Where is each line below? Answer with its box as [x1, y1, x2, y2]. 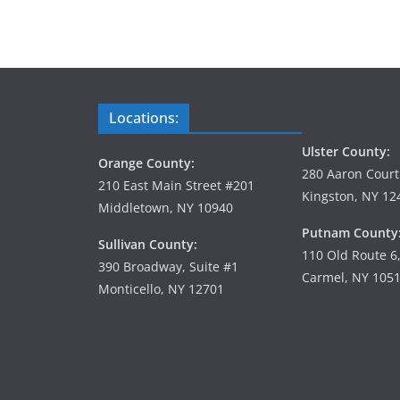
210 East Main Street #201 [98, 176, 254, 194]
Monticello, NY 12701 [98, 279, 224, 297]
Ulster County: [302, 142, 390, 160]
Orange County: [98, 154, 195, 171]
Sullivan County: [98, 235, 197, 253]
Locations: [109, 107, 179, 128]
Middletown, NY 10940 [98, 198, 233, 216]
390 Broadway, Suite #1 [98, 257, 238, 275]
